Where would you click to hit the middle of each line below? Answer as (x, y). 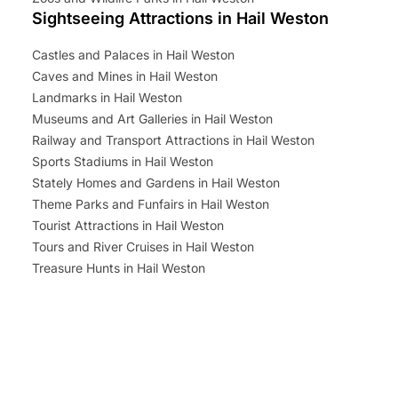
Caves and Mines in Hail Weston (125, 76)
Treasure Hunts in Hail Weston (119, 268)
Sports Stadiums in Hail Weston (123, 162)
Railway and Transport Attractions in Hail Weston (173, 140)
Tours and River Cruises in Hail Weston (143, 247)
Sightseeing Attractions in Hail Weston (180, 19)
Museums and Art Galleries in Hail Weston (152, 119)
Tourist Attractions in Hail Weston (128, 226)
